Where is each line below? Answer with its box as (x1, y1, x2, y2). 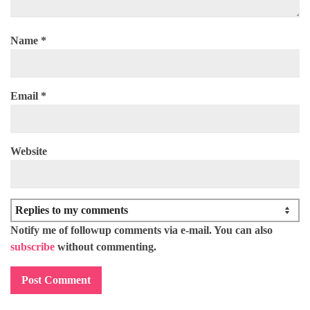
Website (10, 145, 47, 157)
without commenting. (55, 240, 156, 253)
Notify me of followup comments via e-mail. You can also (10, 224, 273, 236)
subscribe (10, 240, 55, 253)
